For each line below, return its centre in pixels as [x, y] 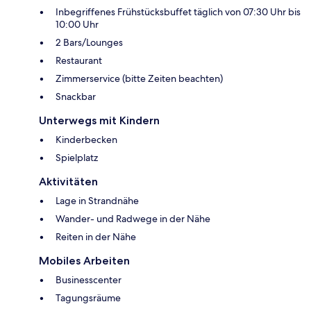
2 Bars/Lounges [89, 42]
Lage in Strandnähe [97, 200]
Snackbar [76, 96]
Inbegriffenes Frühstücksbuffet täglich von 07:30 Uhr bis [178, 11]
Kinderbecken [86, 139]
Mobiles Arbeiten [84, 260]
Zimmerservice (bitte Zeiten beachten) [139, 78]
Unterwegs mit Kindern [99, 120]
